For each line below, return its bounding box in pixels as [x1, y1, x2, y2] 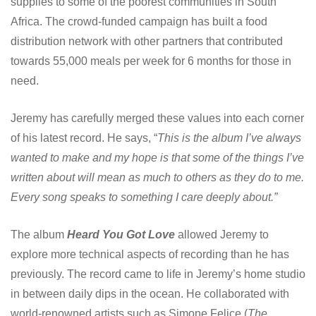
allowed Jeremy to [175, 228, 269, 241]
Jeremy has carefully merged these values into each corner [11, 111, 304, 124]
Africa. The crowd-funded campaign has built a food [11, 15, 267, 28]
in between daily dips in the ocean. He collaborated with [11, 287, 289, 300]
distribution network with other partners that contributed [11, 35, 283, 47]
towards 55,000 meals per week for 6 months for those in [11, 54, 291, 67]
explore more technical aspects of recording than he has [11, 248, 289, 260]
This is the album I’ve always [157, 131, 301, 144]
